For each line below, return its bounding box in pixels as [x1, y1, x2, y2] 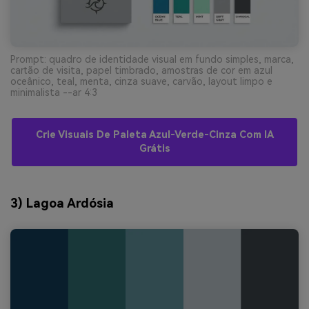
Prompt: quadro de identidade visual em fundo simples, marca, [10, 53, 294, 65]
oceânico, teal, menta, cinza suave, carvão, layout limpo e [10, 75, 272, 87]
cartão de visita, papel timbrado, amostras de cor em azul [10, 64, 272, 76]
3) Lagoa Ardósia [10, 195, 114, 210]
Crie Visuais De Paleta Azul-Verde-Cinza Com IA [35, 128, 274, 141]
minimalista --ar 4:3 [10, 86, 97, 98]
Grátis [139, 142, 170, 154]
